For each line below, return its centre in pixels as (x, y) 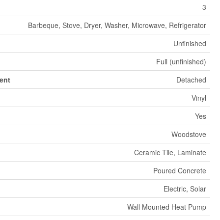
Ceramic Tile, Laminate (170, 152)
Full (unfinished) (181, 62)
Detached (191, 80)
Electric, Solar (185, 189)
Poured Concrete (179, 171)
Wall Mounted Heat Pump (166, 207)
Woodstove (189, 134)
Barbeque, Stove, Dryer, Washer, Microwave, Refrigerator (117, 25)
